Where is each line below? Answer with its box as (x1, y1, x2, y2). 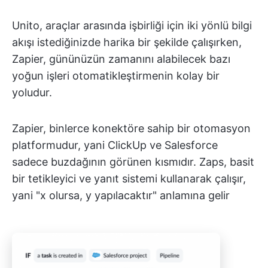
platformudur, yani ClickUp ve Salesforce (12, 139, 218, 152)
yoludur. (12, 86, 52, 99)
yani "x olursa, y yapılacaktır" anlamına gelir (12, 189, 230, 202)
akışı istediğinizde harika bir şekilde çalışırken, (12, 36, 242, 49)
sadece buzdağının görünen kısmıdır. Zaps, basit (12, 156, 254, 169)
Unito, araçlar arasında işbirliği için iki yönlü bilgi (12, 19, 252, 32)
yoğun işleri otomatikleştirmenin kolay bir (12, 69, 220, 83)
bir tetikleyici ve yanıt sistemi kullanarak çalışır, (12, 172, 246, 185)
